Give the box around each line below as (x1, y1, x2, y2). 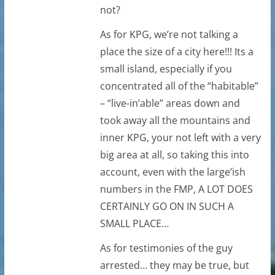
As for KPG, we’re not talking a (99, 27, 238, 41)
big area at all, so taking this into (99, 147, 249, 161)
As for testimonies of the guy (99, 241, 233, 255)
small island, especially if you (99, 61, 232, 76)
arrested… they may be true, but (99, 258, 249, 272)
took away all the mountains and (99, 113, 250, 127)
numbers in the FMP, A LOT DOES (99, 182, 253, 196)
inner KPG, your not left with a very (99, 130, 261, 144)
